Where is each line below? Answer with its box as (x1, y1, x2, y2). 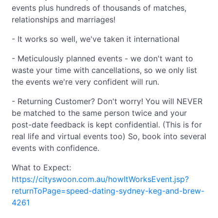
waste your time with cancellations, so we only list (12, 65, 197, 75)
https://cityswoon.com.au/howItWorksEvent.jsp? (12, 174, 189, 184)
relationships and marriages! (12, 15, 115, 24)
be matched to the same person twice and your (12, 108, 187, 118)
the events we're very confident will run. (12, 77, 159, 87)
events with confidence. (12, 143, 99, 153)
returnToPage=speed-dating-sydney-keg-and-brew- (12, 186, 204, 196)
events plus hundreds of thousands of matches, (12, 3, 186, 13)
